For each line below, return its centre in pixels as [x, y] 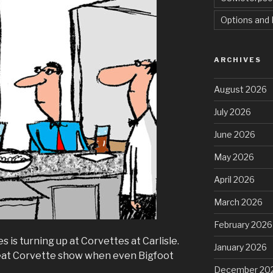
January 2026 [240, 247]
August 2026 [240, 89]
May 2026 [234, 157]
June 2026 [234, 134]
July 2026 [232, 112]
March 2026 [238, 202]
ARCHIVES [237, 59]
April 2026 [234, 179]
